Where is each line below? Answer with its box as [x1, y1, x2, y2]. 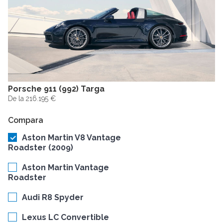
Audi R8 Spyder [22, 193, 84, 203]
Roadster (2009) [8, 143, 73, 153]
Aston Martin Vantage [22, 163, 109, 173]
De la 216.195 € [8, 95, 56, 103]
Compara [8, 115, 43, 125]
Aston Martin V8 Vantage [22, 133, 121, 143]
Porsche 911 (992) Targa [8, 84, 105, 94]
